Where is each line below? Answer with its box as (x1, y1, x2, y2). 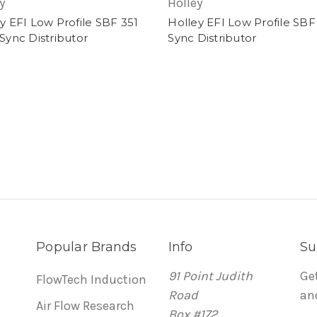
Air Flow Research (36, 298, 134, 314)
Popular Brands (36, 239, 137, 255)
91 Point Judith (168, 268, 253, 284)
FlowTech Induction (36, 272, 146, 288)
